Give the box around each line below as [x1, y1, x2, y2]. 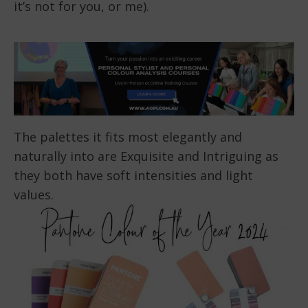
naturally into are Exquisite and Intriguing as [14, 147, 278, 164]
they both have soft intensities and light [14, 166, 253, 184]
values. [14, 186, 54, 203]
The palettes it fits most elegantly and [14, 128, 242, 145]
